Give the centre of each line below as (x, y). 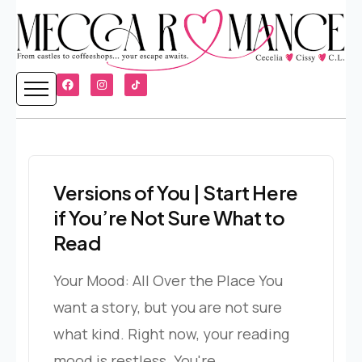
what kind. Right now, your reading (171, 333)
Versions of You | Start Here (176, 192)
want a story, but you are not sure (168, 307)
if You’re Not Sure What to (169, 217)
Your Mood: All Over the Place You (168, 280)
